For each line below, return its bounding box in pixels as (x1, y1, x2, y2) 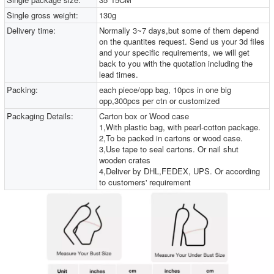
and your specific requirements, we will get (99, 46, 250, 58)
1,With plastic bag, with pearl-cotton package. (99, 121, 261, 133)
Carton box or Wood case (99, 110, 190, 122)
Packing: (7, 84, 38, 95)
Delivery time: (7, 24, 56, 36)
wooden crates (99, 154, 151, 166)
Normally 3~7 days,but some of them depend (99, 24, 259, 36)
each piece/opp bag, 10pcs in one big (99, 84, 232, 95)
